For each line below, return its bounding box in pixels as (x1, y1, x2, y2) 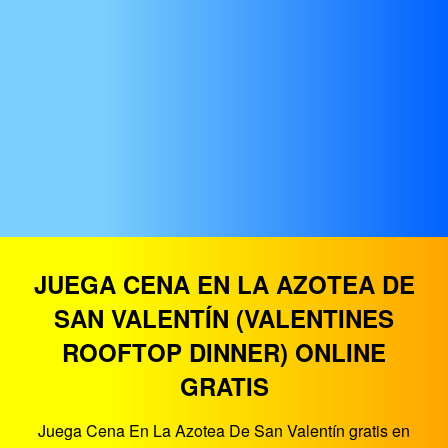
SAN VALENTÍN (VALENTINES (54, 301, 394, 335)
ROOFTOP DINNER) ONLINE (62, 335, 386, 369)
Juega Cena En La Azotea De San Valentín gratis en (38, 419, 410, 442)
